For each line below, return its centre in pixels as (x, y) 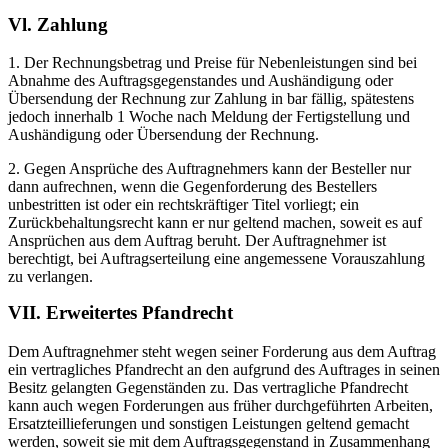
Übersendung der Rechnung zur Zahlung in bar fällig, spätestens (211, 99)
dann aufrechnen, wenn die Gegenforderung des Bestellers (192, 187)
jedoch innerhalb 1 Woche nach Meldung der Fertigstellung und (209, 117)
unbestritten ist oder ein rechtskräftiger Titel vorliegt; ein (183, 205)
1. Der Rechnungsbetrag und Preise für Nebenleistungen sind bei (212, 63)
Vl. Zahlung (58, 24)
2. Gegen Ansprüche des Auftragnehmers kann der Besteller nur (209, 169)
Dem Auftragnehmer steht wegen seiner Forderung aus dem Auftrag (222, 352)
